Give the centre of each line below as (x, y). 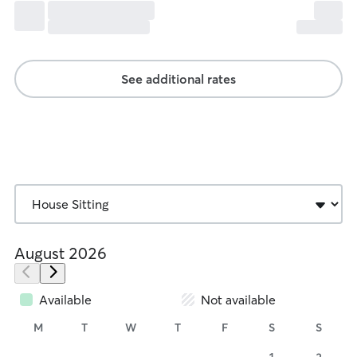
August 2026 (61, 253)
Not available (238, 300)
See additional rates (178, 79)
